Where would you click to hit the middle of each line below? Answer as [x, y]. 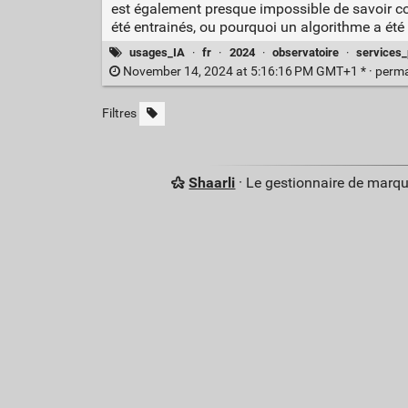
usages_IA [158, 52]
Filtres [119, 114]
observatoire [305, 52]
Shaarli [212, 183]
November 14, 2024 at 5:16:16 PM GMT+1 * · [247, 72]
